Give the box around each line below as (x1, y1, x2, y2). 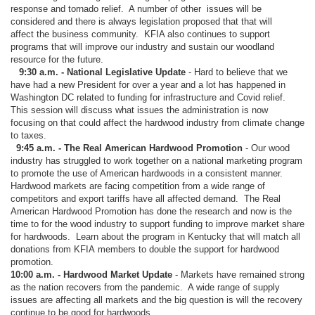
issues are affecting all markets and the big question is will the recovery (11, 294, 302, 305)
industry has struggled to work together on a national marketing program (11, 155, 302, 166)
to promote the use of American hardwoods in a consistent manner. (11, 167, 285, 179)
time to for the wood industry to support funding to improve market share (11, 218, 304, 229)
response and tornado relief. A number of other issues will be (11, 3, 262, 14)
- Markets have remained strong (172, 269, 304, 280)
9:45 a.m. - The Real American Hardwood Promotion (11, 142, 243, 153)
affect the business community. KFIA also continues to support (11, 28, 270, 39)
